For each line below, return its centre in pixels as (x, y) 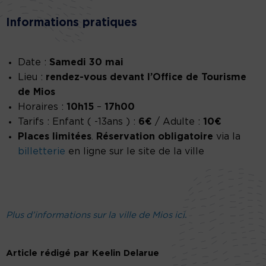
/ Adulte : (178, 122)
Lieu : (32, 77)
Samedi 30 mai (86, 63)
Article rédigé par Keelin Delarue (83, 254)
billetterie (42, 152)
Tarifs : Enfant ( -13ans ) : (78, 122)
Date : (34, 63)
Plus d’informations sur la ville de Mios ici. (96, 216)
